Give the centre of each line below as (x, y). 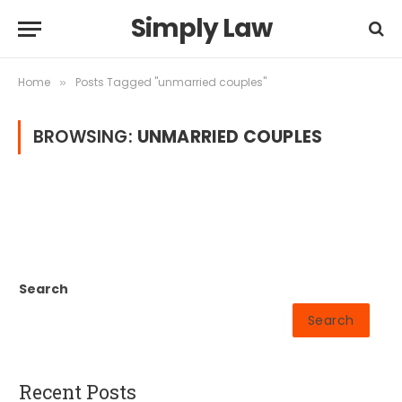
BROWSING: (85, 137)
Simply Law (201, 28)
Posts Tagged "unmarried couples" (171, 82)
